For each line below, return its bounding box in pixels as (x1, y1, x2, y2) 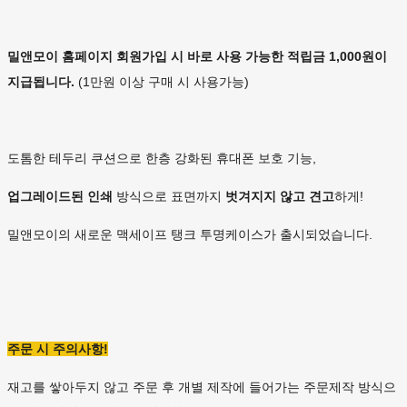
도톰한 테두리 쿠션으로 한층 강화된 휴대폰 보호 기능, (7, 151, 316, 166)
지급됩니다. (7, 74, 78, 90)
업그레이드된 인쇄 (7, 189, 113, 204)
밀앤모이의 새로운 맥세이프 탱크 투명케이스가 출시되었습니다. (7, 227, 372, 243)
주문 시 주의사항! (7, 342, 108, 357)
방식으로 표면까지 (113, 189, 225, 204)
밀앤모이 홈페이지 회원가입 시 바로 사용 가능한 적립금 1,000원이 (7, 49, 387, 65)
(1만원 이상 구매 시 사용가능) (78, 74, 249, 90)
